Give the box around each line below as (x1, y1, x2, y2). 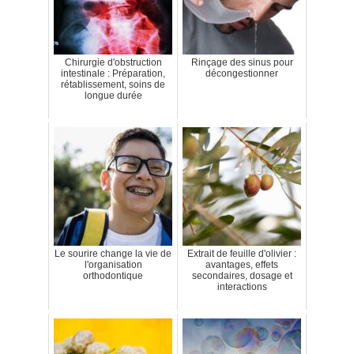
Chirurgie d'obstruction (64, 57, 162, 69)
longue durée (84, 90, 142, 102)
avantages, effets (205, 259, 278, 271)
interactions (217, 281, 267, 293)
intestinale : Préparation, (61, 68, 165, 80)
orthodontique (83, 270, 143, 282)
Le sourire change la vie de (55, 248, 171, 260)
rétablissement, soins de (61, 79, 165, 91)
